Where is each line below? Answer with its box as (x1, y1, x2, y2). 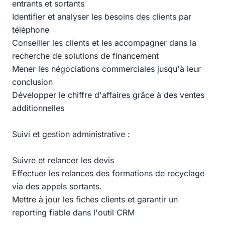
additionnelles (12, 103, 64, 113)
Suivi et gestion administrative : (12, 129, 130, 139)
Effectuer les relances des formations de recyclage (12, 168, 204, 178)
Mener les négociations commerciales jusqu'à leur (12, 64, 201, 74)
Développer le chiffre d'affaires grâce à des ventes (12, 90, 204, 100)
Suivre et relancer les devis (12, 155, 114, 165)
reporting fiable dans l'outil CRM (12, 207, 135, 217)
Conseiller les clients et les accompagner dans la (12, 38, 196, 48)
